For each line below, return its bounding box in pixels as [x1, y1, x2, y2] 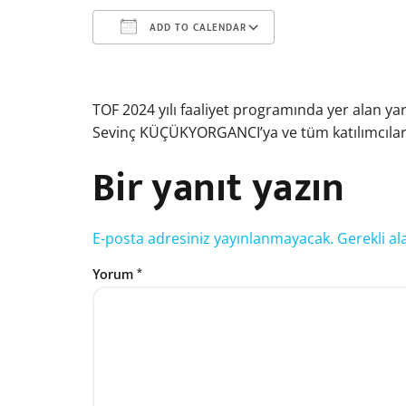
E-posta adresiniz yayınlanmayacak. [92, 228, 333, 248]
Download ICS [124, 53, 218, 72]
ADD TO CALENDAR [146, 20, 246, 36]
